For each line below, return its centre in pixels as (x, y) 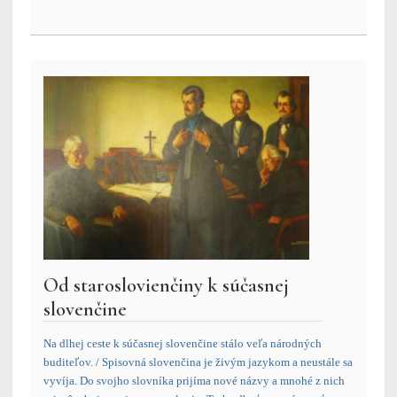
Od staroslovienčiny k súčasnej (166, 285)
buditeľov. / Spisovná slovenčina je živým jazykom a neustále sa (198, 362)
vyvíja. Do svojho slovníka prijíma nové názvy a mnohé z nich (194, 381)
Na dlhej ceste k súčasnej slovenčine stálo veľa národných (183, 344)
